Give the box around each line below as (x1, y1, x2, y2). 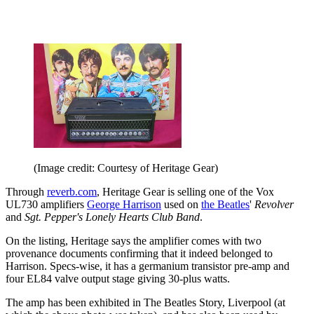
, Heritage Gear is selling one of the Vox (97, 186, 274, 198)
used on (161, 198, 201, 211)
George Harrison (87, 198, 161, 211)
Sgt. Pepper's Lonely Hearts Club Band (25, 211, 200, 224)
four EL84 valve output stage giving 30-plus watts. (6, 273, 230, 285)
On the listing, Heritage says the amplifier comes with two (6, 235, 261, 247)
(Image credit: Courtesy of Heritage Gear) (34, 162, 218, 175)
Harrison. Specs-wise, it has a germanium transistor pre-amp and (6, 260, 289, 273)
